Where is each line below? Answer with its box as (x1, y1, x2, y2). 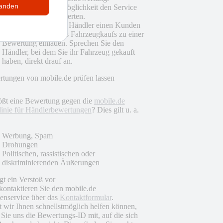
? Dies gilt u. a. (91, 105, 139, 114)
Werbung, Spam (1, 131, 53, 140)
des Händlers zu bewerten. (1, 11, 85, 20)
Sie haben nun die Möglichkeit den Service (1, 2, 137, 11)
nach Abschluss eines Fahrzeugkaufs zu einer (1, 29, 144, 38)
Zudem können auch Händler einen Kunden (1, 20, 140, 29)
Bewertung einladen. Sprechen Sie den (1, 38, 124, 47)
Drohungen (1, 140, 38, 149)
